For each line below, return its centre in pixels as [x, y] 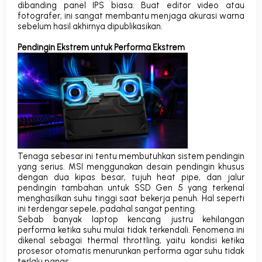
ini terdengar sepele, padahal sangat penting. [107, 208]
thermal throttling [123, 240]
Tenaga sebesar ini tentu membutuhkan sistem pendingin [131, 156]
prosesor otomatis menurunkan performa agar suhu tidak [131, 251]
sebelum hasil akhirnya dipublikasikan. [90, 27]
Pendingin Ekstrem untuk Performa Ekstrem [101, 48]
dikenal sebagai [52, 240]
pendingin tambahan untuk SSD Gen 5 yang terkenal [131, 187]
